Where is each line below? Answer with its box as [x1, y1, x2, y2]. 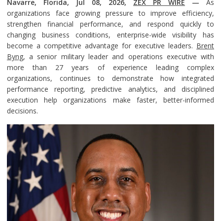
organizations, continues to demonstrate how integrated [6, 74, 215, 83]
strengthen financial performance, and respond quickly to [6, 19, 215, 29]
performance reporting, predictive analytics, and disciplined [6, 84, 215, 94]
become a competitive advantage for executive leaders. [6, 41, 197, 50]
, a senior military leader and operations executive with [23, 52, 215, 61]
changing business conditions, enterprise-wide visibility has [6, 30, 215, 39]
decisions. [6, 106, 38, 115]
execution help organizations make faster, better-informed [6, 95, 215, 105]
